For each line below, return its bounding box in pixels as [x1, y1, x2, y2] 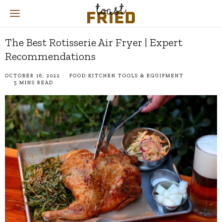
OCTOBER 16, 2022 [5, 73, 60, 79]
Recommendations [5, 50, 96, 63]
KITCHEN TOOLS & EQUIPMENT [88, 73, 184, 79]
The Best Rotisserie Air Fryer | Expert [5, 36, 182, 49]
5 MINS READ [12, 80, 54, 86]
